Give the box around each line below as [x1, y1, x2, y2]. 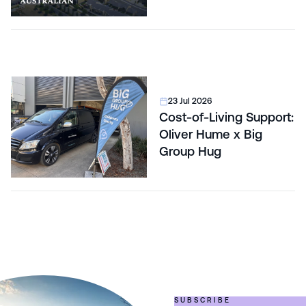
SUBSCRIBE [173, 296, 231, 305]
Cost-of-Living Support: [159, 109, 294, 124]
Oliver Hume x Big [159, 126, 263, 141]
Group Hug [159, 143, 222, 158]
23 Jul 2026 [167, 96, 212, 106]
